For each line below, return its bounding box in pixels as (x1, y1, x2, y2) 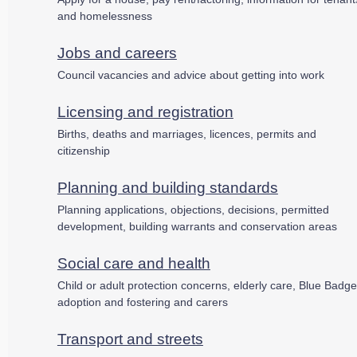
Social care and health (57, 254, 210, 272)
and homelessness (57, 9, 152, 22)
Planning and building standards (57, 178, 278, 196)
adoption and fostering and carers (57, 295, 228, 308)
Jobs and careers (57, 44, 177, 61)
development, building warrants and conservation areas (57, 219, 337, 233)
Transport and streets (57, 330, 203, 347)
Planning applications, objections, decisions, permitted (57, 202, 329, 216)
